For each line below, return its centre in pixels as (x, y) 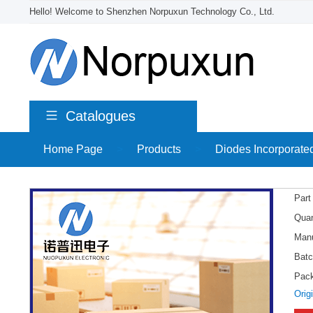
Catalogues (101, 116)
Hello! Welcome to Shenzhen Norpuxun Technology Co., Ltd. (152, 12)
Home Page (73, 149)
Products (159, 149)
